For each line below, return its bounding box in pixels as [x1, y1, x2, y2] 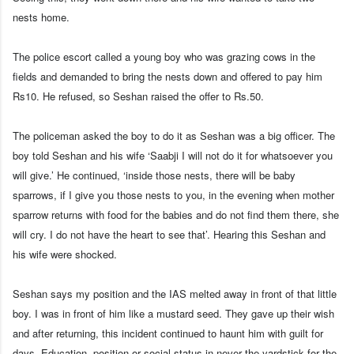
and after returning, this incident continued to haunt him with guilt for [13, 325, 323, 341]
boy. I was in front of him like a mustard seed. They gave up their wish [13, 305, 334, 321]
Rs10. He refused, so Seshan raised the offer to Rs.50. [13, 88, 264, 104]
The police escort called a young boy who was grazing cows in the [13, 48, 315, 64]
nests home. [13, 9, 73, 24]
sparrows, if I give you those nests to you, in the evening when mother [13, 186, 334, 202]
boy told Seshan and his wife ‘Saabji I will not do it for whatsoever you [13, 147, 333, 163]
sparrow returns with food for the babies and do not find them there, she [13, 206, 339, 222]
